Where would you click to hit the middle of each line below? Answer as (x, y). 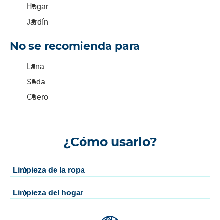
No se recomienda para (75, 46)
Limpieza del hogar (48, 193)
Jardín (37, 22)
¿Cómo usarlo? (110, 142)
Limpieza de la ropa (49, 170)
